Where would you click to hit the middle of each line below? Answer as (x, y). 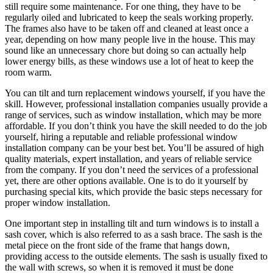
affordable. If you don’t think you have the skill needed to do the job (136, 126)
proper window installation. (58, 202)
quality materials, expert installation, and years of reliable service (128, 158)
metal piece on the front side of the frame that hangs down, (117, 245)
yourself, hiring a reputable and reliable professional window (121, 136)
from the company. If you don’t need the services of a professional (132, 169)
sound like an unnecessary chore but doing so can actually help (126, 50)
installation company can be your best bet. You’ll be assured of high (134, 147)
